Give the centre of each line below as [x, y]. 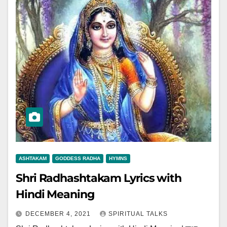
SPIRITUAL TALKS [138, 214]
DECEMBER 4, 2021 [59, 214]
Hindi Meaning [55, 194]
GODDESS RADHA [78, 158]
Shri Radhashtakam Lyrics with [99, 178]
